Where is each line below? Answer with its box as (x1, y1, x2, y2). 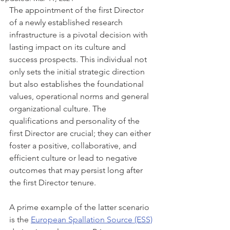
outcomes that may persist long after (9, 165, 145, 175)
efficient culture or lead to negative (9, 153, 139, 163)
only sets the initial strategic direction (9, 67, 147, 76)
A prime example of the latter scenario (9, 202, 151, 212)
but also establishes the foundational (9, 79, 146, 89)
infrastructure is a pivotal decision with (9, 30, 150, 40)
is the (9, 215, 31, 224)
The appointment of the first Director (9, 5, 146, 15)
